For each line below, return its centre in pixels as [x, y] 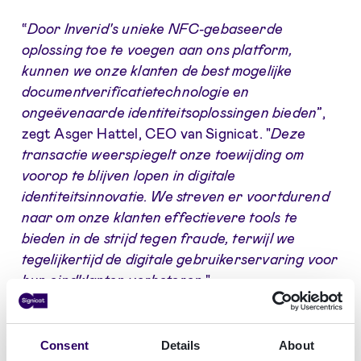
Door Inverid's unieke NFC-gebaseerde [155, 29]
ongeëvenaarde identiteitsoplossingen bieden [169, 112]
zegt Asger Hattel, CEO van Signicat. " [146, 133]
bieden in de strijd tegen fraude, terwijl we [158, 238]
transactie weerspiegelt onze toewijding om [162, 154]
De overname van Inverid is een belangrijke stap [182, 316]
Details [180, 345]
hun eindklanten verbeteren [112, 280]
